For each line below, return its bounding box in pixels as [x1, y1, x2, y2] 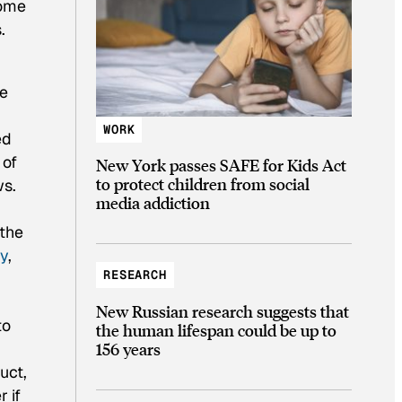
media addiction [96, 192, 210, 214]
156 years [96, 337, 161, 359]
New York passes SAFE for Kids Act [96, 154, 346, 176]
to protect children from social [96, 173, 310, 195]
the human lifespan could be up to [96, 319, 336, 340]
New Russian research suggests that [96, 300, 349, 321]
